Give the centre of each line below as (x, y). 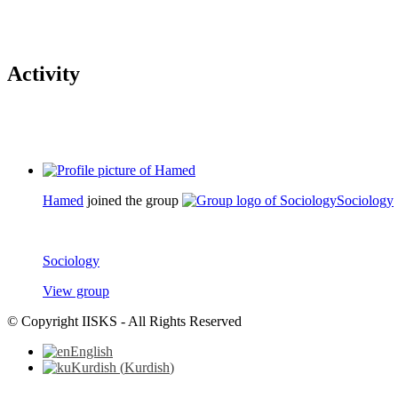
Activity (44, 73)
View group (76, 291)
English (92, 351)
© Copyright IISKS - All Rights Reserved (124, 321)
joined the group (133, 200)
